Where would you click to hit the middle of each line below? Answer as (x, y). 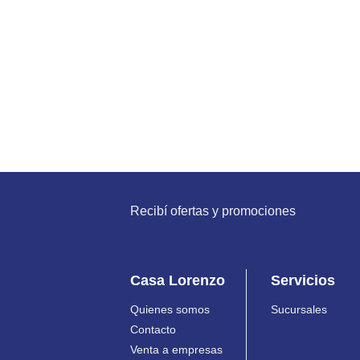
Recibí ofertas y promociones (213, 211)
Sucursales (299, 309)
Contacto (153, 329)
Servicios (303, 280)
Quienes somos (170, 309)
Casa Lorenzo (178, 280)
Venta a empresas (176, 350)
